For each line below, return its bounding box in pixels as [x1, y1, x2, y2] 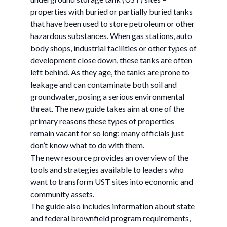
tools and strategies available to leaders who [30, 165, 184, 174]
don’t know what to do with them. [30, 140, 144, 150]
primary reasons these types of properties [30, 116, 174, 126]
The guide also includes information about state [30, 201, 195, 211]
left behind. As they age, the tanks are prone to [30, 67, 190, 77]
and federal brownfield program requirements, [30, 213, 191, 223]
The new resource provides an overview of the [30, 153, 188, 162]
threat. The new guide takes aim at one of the [30, 104, 184, 113]
